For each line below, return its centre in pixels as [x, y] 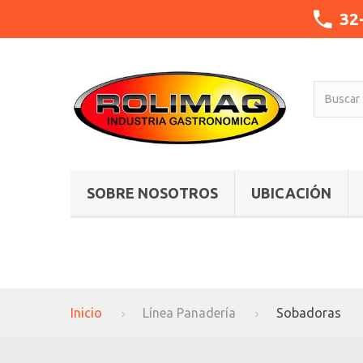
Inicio [86, 312]
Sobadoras [309, 312]
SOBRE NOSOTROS [152, 192]
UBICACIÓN [291, 192]
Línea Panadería [189, 312]
